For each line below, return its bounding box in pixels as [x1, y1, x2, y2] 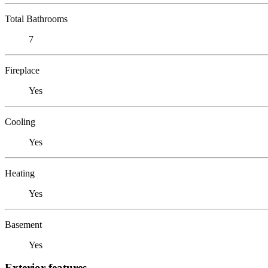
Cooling [5, 116, 35, 127]
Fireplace [5, 65, 39, 75]
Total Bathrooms [5, 13, 68, 24]
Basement [5, 219, 42, 230]
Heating [5, 167, 35, 178]
